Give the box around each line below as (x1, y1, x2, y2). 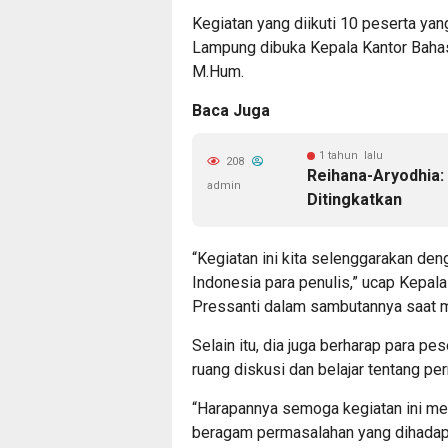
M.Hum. (192, 62, 244, 81)
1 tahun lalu (319, 149, 383, 162)
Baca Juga (192, 101, 270, 120)
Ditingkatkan (307, 190, 402, 209)
